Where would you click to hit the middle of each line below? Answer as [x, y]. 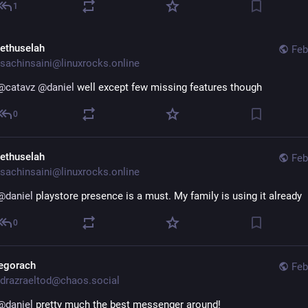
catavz [20, 87]
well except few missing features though [168, 87]
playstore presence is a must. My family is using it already [167, 196]
